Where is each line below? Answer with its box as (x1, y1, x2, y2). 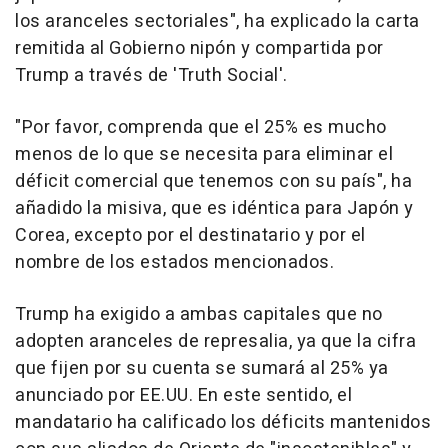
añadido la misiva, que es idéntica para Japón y (15, 194, 414, 222)
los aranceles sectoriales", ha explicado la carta (15, 7, 420, 35)
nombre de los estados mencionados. (15, 248, 334, 276)
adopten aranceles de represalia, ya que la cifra (15, 327, 416, 355)
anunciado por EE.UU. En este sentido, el (15, 381, 352, 409)
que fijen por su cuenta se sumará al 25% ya (15, 354, 389, 382)
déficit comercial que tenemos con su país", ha (15, 167, 412, 195)
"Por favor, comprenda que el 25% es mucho (15, 113, 387, 141)
